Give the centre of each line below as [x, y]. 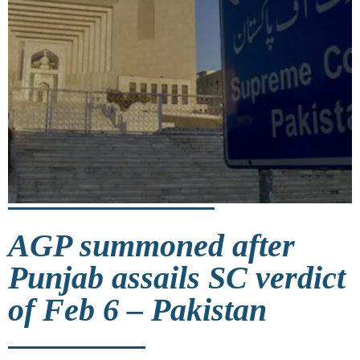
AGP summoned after [151, 245]
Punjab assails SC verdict [177, 277]
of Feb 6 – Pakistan [137, 309]
